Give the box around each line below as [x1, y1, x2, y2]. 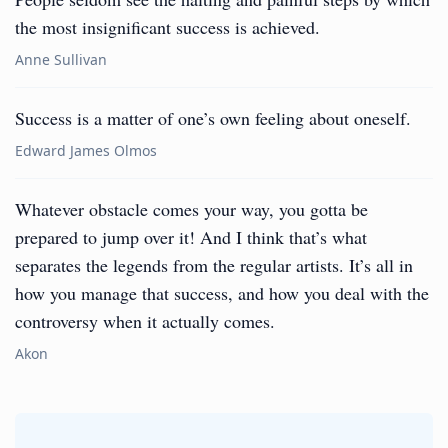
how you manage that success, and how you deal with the [15, 281, 429, 305]
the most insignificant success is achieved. [15, 15, 320, 39]
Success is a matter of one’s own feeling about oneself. [15, 106, 411, 130]
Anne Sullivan [15, 50, 107, 69]
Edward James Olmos [15, 141, 157, 160]
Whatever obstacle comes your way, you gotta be [15, 197, 368, 221]
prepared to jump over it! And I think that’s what [15, 225, 367, 249]
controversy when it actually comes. [15, 309, 275, 333]
